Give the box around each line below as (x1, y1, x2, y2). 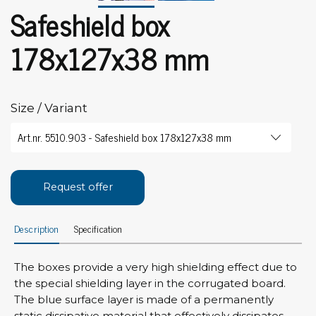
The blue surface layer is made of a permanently (14, 292, 274, 306)
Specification (73, 219, 123, 236)
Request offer (42, 181, 113, 193)
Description (14, 219, 59, 236)
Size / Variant (11, 101, 87, 115)
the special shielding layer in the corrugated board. (14, 276, 286, 290)
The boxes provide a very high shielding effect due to (14, 260, 297, 274)
